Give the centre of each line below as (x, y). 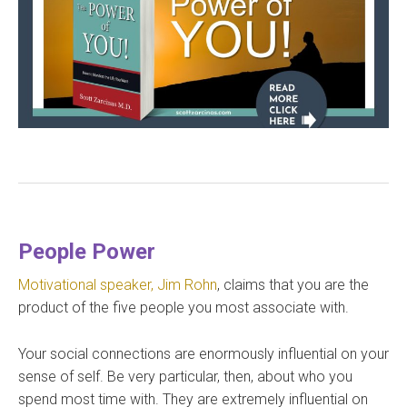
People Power (87, 252)
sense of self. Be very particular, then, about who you (185, 377)
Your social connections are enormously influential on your (203, 354)
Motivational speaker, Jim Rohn (118, 285)
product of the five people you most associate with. (184, 308)
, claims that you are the (293, 285)
